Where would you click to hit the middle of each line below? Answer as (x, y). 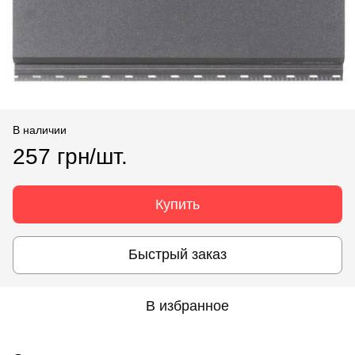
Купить (177, 204)
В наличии (40, 130)
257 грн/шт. (70, 156)
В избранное (187, 305)
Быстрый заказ (177, 255)
